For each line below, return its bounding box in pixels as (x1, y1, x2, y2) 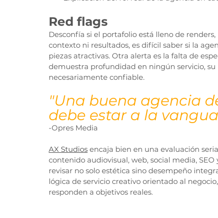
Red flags (49, 14, 108, 29)
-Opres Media (49, 123, 98, 133)
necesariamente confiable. (49, 73, 145, 82)
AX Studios (49, 145, 88, 154)
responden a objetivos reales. (49, 187, 153, 197)
